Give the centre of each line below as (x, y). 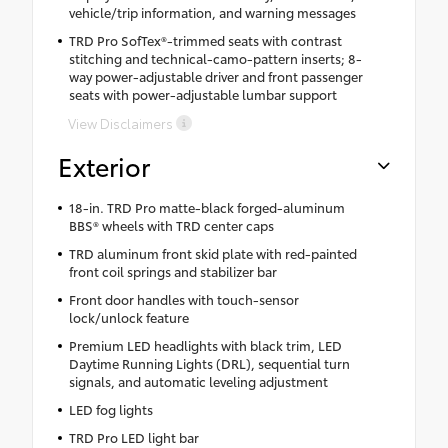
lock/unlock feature (128, 316)
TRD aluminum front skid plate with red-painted (212, 252)
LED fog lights (110, 408)
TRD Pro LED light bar (133, 436)
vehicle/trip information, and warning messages (212, 11)
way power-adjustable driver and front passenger (215, 75)
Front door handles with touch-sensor (183, 298)
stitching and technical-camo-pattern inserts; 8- (215, 57)
